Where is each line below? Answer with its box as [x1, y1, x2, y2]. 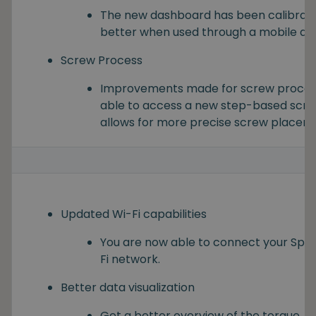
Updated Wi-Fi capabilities [61, 205, 207, 222]
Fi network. [100, 250, 160, 267]
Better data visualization [61, 279, 195, 296]
